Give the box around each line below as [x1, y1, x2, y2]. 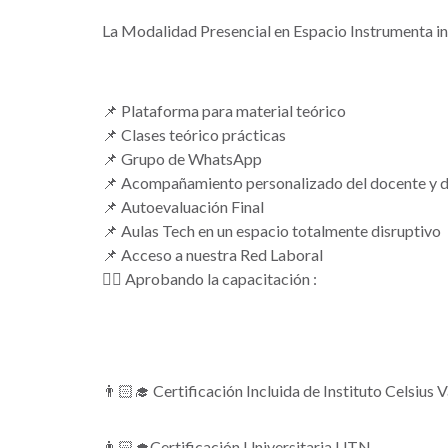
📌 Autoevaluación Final [102, 197, 267, 216]
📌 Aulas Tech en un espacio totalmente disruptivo [102, 221, 444, 240]
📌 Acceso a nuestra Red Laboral [102, 245, 323, 264]
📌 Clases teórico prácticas [102, 125, 289, 144]
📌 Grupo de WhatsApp [102, 149, 262, 168]
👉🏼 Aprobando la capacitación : [102, 269, 317, 288]
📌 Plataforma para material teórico [102, 101, 349, 120]
